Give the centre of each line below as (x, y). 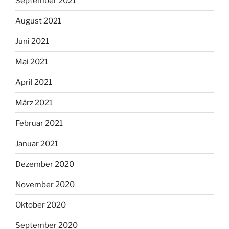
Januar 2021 (37, 143)
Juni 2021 (32, 41)
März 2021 (34, 102)
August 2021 (38, 21)
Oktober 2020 (41, 205)
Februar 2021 (39, 123)
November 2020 (45, 184)
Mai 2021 (32, 62)
